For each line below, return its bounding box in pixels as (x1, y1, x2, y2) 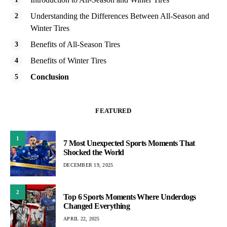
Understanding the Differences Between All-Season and (30, 12, 209, 21)
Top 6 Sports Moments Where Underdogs (63, 192, 196, 201)
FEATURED (95, 107, 132, 115)
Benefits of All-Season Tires (30, 40, 120, 49)
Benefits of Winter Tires (30, 56, 106, 65)
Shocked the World (63, 147, 124, 157)
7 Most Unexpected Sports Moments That (63, 138, 195, 147)
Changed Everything (63, 201, 130, 210)
